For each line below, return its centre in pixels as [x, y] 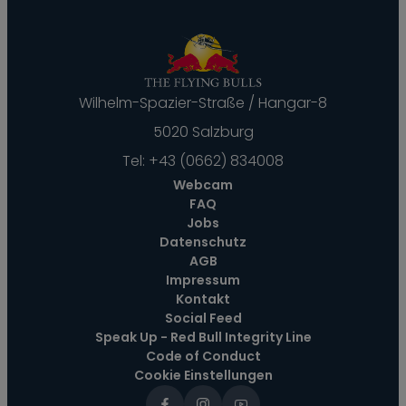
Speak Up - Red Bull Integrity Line [203, 337]
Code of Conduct [203, 356]
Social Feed [203, 318]
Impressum [203, 280]
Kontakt [203, 299]
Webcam [203, 185]
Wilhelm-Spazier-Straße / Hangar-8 [203, 103]
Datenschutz [203, 242]
